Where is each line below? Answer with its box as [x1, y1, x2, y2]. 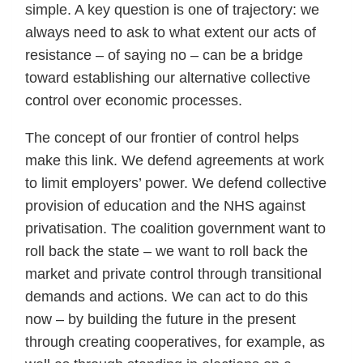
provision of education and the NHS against [25, 197, 305, 214]
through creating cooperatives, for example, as [25, 333, 325, 350]
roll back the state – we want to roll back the [25, 242, 308, 259]
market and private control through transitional [25, 265, 322, 282]
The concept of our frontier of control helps [25, 129, 299, 146]
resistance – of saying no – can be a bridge [25, 46, 303, 63]
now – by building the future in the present [25, 310, 296, 327]
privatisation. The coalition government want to [25, 220, 326, 237]
